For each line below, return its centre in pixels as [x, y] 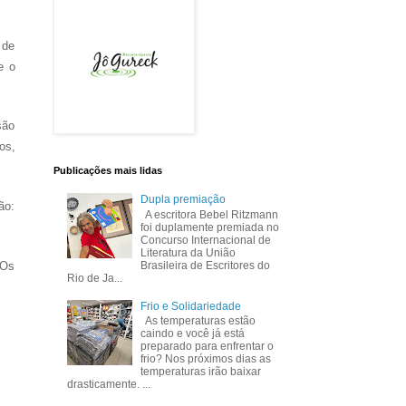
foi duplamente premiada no [210, 227]
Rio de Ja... [94, 278]
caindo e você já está [193, 333]
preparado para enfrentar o [208, 346]
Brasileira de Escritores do [206, 265]
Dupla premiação [184, 200]
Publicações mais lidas [107, 170]
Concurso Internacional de [206, 240]
